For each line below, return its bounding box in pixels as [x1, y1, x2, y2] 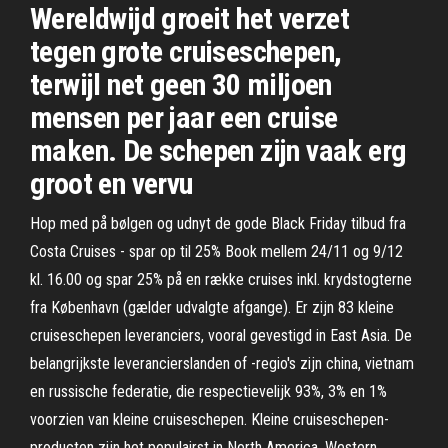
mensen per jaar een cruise [30, 100, 338, 135]
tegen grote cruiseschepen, [30, 34, 342, 69]
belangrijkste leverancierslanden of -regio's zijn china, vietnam [30, 354, 414, 373]
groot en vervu [30, 166, 193, 201]
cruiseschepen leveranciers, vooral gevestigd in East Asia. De [30, 326, 412, 345]
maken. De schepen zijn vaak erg [30, 133, 407, 168]
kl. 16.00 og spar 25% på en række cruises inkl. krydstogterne [30, 270, 412, 289]
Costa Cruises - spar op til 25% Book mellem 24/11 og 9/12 [30, 242, 403, 261]
